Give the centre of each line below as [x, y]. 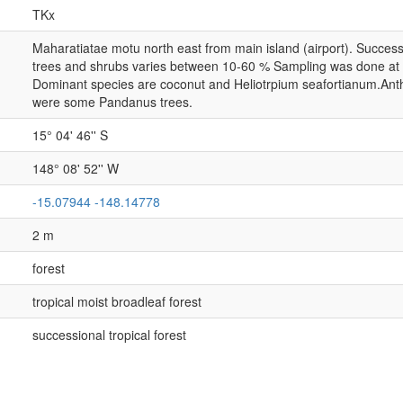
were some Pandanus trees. [112, 102]
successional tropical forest [109, 335]
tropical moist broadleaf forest [116, 301]
